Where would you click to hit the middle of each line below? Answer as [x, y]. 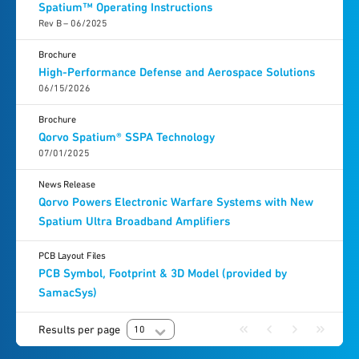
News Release [67, 184]
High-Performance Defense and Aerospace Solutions [177, 72]
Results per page [79, 329]
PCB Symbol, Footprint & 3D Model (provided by [163, 273]
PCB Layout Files [73, 256]
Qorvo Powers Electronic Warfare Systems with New [176, 202]
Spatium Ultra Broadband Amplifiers [134, 221]
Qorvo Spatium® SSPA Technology [127, 137]
